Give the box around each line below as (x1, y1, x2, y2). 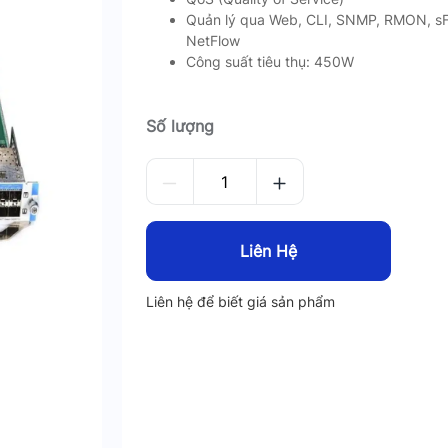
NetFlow (185, 32, 240, 49)
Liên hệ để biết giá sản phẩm (145, 293, 335, 310)
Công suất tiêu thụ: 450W (185, 53, 354, 70)
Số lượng (145, 116, 214, 136)
